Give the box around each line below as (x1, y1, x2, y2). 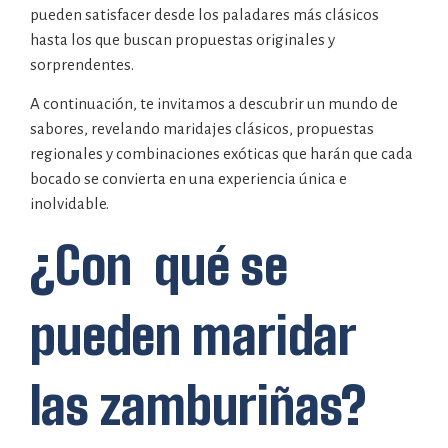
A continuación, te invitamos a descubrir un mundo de (30, 95, 398, 113)
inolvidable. (30, 195, 109, 213)
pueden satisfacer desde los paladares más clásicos (30, 5, 379, 23)
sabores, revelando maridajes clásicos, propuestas (30, 120, 374, 138)
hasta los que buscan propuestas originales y (30, 30, 335, 48)
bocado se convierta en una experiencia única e (30, 170, 347, 188)
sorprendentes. (30, 55, 134, 73)
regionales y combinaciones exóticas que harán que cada (30, 145, 413, 163)
